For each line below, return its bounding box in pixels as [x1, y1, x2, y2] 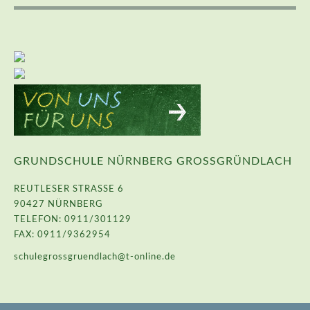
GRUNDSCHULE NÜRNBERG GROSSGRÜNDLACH [14, 156, 283, 167]
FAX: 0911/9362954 [14, 230, 111, 239]
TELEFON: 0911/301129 [14, 215, 131, 224]
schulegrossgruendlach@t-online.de [14, 253, 176, 262]
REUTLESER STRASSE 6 [14, 185, 118, 194]
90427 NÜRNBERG [14, 200, 103, 209]
